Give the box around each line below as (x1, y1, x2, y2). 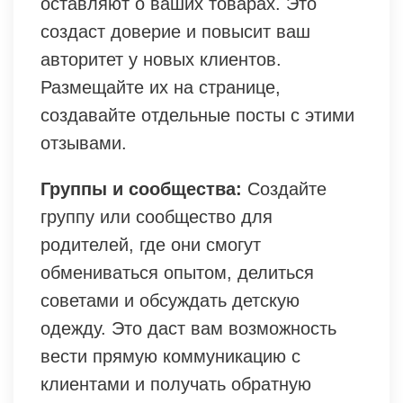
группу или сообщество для (40, 207, 273, 228)
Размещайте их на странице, (40, 77, 281, 98)
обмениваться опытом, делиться (40, 263, 314, 283)
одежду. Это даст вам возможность (40, 318, 336, 339)
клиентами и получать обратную (40, 374, 311, 395)
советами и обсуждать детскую (40, 291, 300, 311)
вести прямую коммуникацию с (40, 346, 300, 367)
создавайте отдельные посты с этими (40, 105, 354, 126)
